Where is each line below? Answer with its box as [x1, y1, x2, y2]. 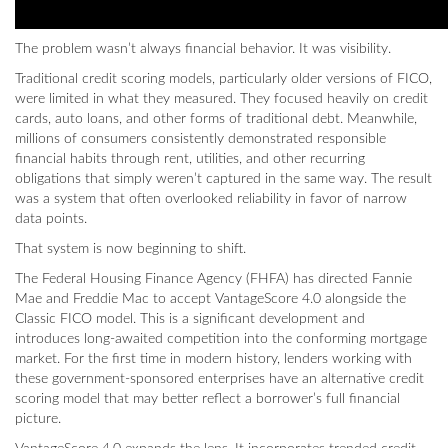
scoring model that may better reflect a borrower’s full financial [15, 392, 400, 406]
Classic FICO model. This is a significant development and [15, 312, 365, 326]
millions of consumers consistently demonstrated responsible [15, 132, 386, 146]
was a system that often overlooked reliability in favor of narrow [15, 192, 407, 206]
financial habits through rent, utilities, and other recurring [15, 152, 365, 166]
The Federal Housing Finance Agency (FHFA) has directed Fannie [15, 272, 412, 286]
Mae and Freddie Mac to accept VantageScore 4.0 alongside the [15, 292, 406, 306]
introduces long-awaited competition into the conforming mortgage [15, 332, 427, 346]
